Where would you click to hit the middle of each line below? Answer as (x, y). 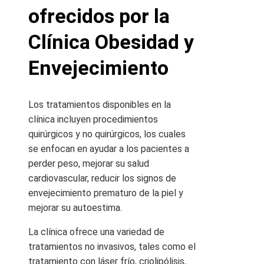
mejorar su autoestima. (75, 207)
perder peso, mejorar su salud (89, 163)
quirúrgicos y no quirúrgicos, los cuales (107, 134)
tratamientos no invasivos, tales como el (112, 246)
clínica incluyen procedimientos (93, 119)
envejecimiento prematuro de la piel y (106, 193)
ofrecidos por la (99, 16)
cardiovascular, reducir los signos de (102, 178)
